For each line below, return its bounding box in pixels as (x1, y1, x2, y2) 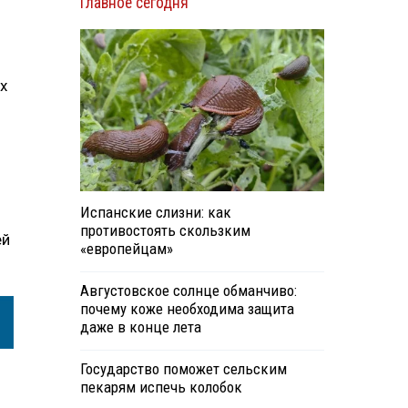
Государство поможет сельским (79, 360, 287, 379)
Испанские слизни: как (79, 203, 231, 222)
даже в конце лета (79, 318, 201, 337)
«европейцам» (79, 240, 173, 259)
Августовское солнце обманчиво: (79, 281, 297, 301)
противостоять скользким (79, 221, 250, 240)
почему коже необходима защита (79, 300, 294, 319)
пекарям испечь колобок (79, 378, 242, 397)
